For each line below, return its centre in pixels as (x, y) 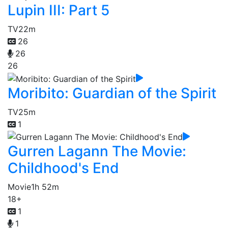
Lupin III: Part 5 (59, 10)
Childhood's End (63, 168)
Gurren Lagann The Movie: (97, 151)
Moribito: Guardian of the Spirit (112, 93)
